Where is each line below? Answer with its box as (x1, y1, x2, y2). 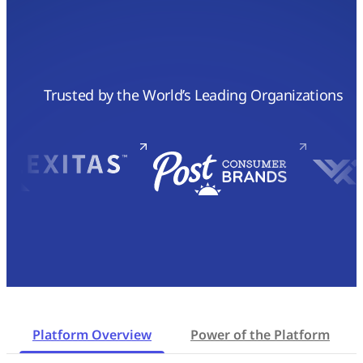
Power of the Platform (190, 326, 330, 344)
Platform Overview (32, 326, 152, 344)
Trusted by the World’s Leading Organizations (44, 85, 344, 105)
